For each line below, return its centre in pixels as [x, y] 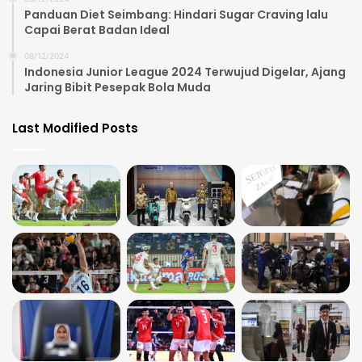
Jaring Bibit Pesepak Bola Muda [118, 87]
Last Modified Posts [75, 128]
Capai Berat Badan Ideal [97, 29]
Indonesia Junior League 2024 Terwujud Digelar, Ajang [185, 72]
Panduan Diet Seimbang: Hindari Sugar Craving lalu [176, 14]
